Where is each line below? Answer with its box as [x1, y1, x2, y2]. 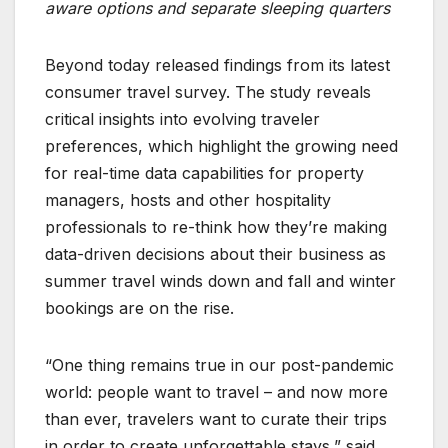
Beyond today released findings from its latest [45, 55, 390, 76]
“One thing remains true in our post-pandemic [45, 355, 394, 376]
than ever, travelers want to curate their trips [45, 409, 387, 430]
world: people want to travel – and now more [45, 382, 388, 403]
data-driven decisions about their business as [45, 244, 386, 265]
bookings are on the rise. [45, 298, 234, 319]
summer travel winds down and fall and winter [45, 271, 396, 292]
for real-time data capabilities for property [45, 163, 364, 184]
